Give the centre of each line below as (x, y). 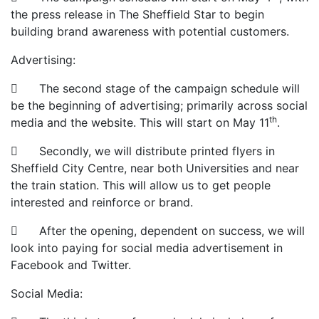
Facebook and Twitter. (71, 265)
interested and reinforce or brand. (102, 203)
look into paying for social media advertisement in (147, 248)
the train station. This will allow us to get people (141, 185)
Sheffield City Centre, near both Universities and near (155, 168)
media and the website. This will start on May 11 (140, 123)
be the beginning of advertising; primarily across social (159, 106)
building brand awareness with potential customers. (150, 32)
